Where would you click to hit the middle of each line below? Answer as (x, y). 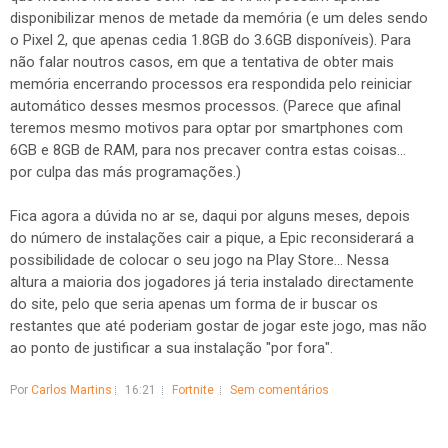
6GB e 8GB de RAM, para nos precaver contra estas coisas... (208, 150)
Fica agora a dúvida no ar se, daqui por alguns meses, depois (210, 216)
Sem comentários (279, 390)
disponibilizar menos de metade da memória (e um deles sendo (219, 18)
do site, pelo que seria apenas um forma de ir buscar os (194, 304)
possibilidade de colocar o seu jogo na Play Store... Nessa (199, 260)
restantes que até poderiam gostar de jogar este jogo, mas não (218, 326)
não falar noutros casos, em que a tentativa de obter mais (202, 62)
